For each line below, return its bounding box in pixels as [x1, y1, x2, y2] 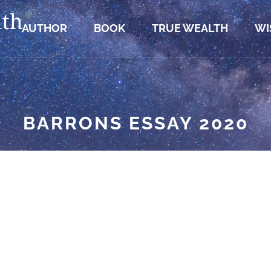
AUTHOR [21, 22, 67, 34]
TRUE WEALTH [151, 22, 228, 34]
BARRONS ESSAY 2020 [22, 113, 249, 134]
